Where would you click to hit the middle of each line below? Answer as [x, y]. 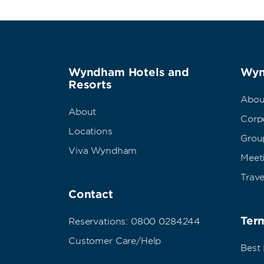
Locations [90, 132]
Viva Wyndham [103, 151]
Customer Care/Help [115, 241]
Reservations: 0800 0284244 [135, 222]
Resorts [90, 85]
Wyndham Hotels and [129, 72]
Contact [91, 194]
